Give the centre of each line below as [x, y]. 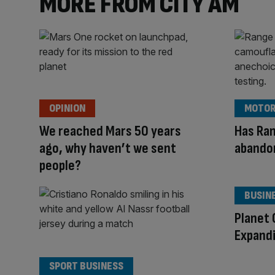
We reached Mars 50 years [110, 131]
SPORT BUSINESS [86, 266]
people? [60, 166]
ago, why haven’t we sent [108, 149]
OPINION [67, 109]
